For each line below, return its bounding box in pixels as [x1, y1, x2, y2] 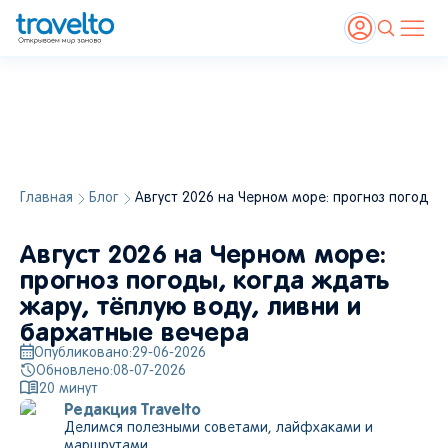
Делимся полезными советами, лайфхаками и [64, 422, 373, 435]
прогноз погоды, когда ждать [20, 265, 390, 295]
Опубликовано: [34, 347, 132, 360]
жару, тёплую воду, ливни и [20, 291, 361, 321]
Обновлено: [36, 365, 113, 378]
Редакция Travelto [64, 400, 201, 418]
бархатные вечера [20, 317, 250, 347]
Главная [20, 192, 73, 205]
